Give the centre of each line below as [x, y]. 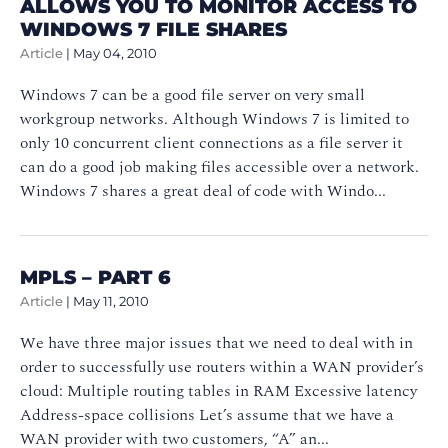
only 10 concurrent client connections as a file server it [211, 142]
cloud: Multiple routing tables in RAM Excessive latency [218, 390]
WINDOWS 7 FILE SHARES [153, 28]
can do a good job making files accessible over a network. [219, 166]
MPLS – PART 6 [95, 276]
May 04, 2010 [115, 53]
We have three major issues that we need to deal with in [216, 342]
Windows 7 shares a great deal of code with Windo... [203, 190]
